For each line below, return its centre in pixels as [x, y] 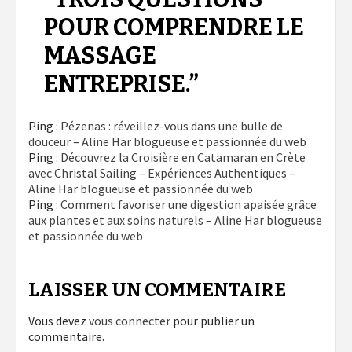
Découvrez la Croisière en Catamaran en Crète [183, 158]
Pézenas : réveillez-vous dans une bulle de [172, 126]
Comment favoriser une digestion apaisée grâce [189, 205]
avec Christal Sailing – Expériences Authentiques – [162, 173]
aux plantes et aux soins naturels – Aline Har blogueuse [175, 220]
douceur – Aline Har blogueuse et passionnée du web [167, 142]
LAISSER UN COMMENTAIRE [157, 290]
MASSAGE [100, 56]
